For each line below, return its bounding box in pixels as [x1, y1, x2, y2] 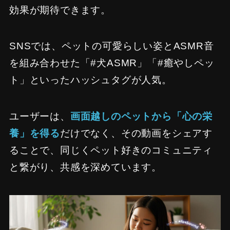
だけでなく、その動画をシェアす [60, 128, 213, 139]
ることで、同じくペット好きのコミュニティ [9, 145, 213, 156]
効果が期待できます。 [9, 4, 111, 15]
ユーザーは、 [9, 111, 70, 122]
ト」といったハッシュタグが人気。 [9, 74, 172, 86]
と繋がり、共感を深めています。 [9, 162, 162, 173]
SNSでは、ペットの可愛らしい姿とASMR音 [9, 41, 214, 52]
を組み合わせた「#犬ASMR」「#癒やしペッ [9, 57, 215, 69]
